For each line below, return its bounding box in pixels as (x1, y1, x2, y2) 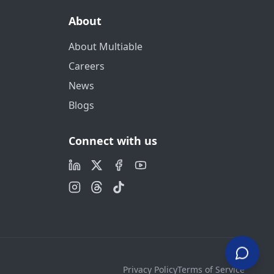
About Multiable (68, 40, 143, 53)
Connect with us (68, 133, 157, 148)
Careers (68, 59, 105, 73)
